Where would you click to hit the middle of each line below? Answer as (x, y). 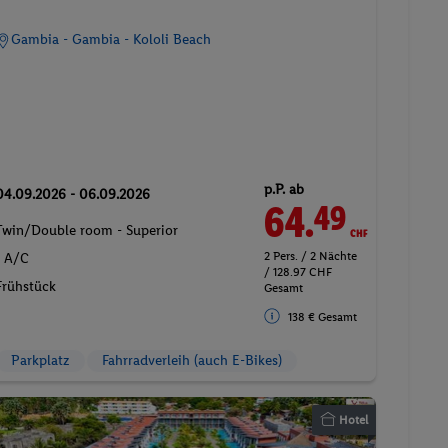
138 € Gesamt (322, 317)
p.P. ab (283, 189)
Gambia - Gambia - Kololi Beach (110, 39)
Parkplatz (40, 360)
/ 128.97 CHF (297, 271)
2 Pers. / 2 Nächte (310, 255)
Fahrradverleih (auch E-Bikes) (191, 360)
